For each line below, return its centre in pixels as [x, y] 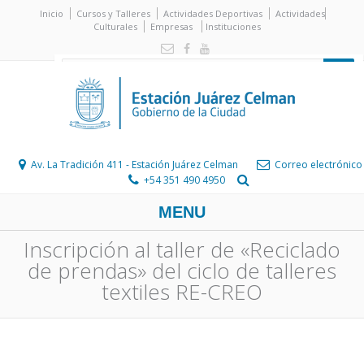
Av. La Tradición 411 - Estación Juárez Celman [134, 165]
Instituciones [233, 26]
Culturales [115, 26]
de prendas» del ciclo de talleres [182, 271]
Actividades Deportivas [212, 13]
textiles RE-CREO [182, 292]
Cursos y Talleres [113, 13]
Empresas [171, 26]
